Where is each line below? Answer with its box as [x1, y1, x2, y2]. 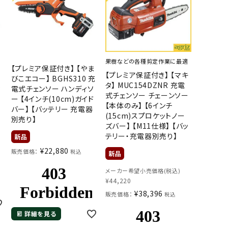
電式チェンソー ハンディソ [11, 83, 94, 94]
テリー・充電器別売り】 [105, 130, 178, 141]
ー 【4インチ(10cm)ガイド [11, 93, 94, 104]
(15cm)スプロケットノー [105, 110, 185, 121]
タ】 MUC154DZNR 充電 [105, 79, 185, 90]
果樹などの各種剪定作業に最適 [105, 56, 188, 65]
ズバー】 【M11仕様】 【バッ [105, 120, 189, 131]
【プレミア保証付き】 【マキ [105, 69, 189, 80]
